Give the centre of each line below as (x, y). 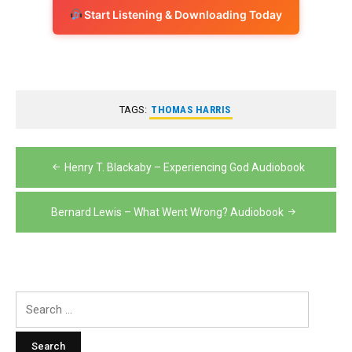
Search (33, 300)
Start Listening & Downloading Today (182, 14)
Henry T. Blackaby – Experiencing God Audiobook (185, 167)
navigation (81, 191)
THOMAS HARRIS (191, 109)
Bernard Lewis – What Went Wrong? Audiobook (167, 212)
